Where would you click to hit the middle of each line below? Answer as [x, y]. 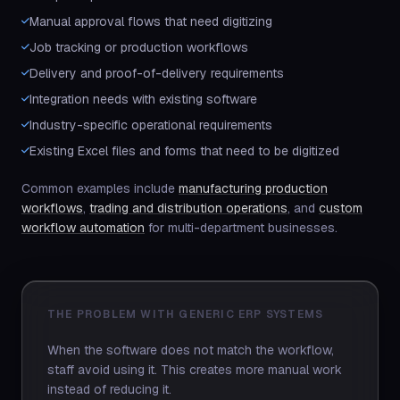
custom [341, 208]
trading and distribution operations [188, 208]
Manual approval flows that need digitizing [151, 21]
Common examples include [98, 188]
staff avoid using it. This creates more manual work [195, 370]
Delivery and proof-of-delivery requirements [157, 73]
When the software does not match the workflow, [191, 350]
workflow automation [83, 228]
